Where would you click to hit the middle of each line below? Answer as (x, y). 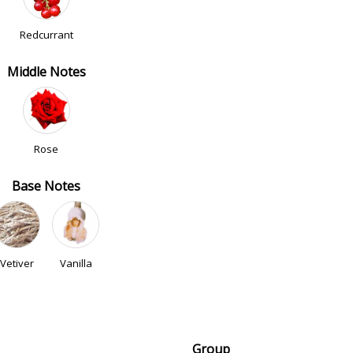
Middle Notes (46, 72)
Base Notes (46, 186)
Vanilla (76, 263)
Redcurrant (46, 35)
